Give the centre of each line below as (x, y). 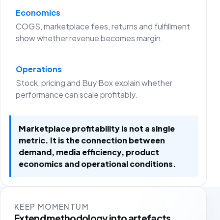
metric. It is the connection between (92, 140)
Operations (39, 69)
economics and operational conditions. (97, 164)
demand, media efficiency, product (89, 152)
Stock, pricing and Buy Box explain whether (94, 83)
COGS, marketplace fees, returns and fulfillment (103, 26)
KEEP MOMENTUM (52, 206)
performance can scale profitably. (77, 95)
